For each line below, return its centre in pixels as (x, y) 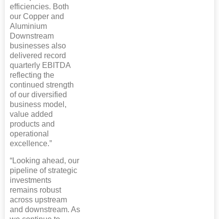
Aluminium (28, 26)
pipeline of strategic (44, 171)
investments (31, 180)
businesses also (38, 46)
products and (32, 124)
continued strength (42, 85)
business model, (38, 105)
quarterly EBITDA (40, 66)
